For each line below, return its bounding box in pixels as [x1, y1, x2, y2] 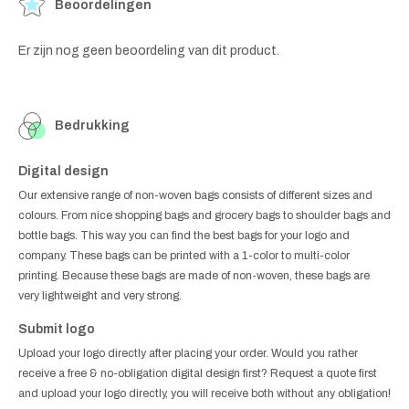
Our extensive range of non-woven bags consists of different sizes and [18, 189, 372, 203]
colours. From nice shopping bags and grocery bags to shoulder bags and [18, 209, 391, 223]
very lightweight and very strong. [18, 289, 182, 303]
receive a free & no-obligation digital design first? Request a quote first [18, 367, 377, 381]
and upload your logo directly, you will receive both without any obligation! [18, 387, 391, 401]
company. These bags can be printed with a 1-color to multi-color [18, 249, 350, 263]
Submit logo [18, 322, 95, 337]
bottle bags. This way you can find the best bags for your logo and [18, 229, 350, 243]
